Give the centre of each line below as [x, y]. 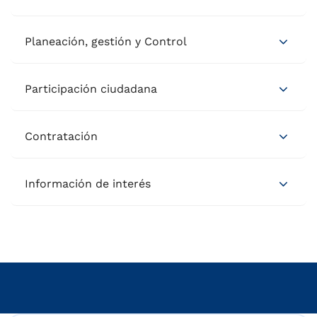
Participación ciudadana [91, 89]
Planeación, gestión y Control [106, 42]
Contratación [61, 137]
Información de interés [88, 184]
